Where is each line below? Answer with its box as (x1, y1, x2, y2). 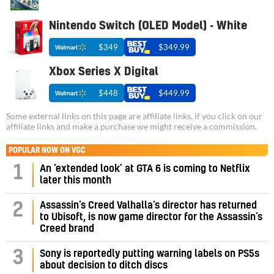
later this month (40, 175, 111, 185)
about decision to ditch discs (40, 260, 168, 270)
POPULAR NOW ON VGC (9, 146, 86, 154)
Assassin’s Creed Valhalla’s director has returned (40, 200, 257, 210)
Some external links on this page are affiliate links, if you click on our (6, 111, 262, 121)
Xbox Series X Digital (49, 66, 158, 77)
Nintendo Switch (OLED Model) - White (49, 20, 247, 31)
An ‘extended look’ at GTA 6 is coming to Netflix (40, 163, 250, 174)
